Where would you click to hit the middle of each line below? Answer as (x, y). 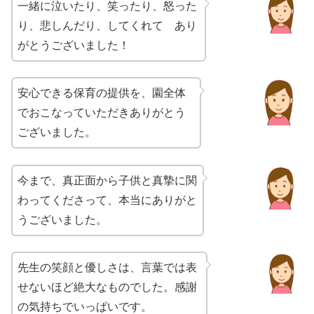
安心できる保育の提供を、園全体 (102, 93)
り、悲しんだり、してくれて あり (107, 25)
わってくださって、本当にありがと (107, 200)
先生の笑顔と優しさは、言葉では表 (107, 268)
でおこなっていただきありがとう (102, 113)
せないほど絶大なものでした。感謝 (107, 287)
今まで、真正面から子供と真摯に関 (107, 180)
